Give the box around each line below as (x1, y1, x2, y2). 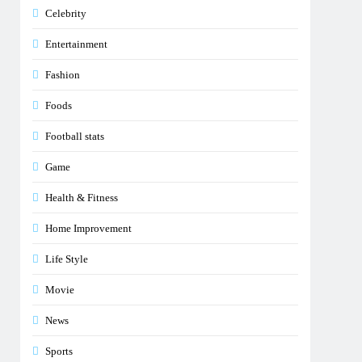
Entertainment (45, 38, 108, 50)
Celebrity (45, 7, 87, 19)
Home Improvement (45, 222, 133, 234)
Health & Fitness (45, 192, 119, 204)
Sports (45, 345, 74, 357)
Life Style (45, 253, 89, 265)
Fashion (45, 69, 81, 81)
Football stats (45, 130, 105, 142)
